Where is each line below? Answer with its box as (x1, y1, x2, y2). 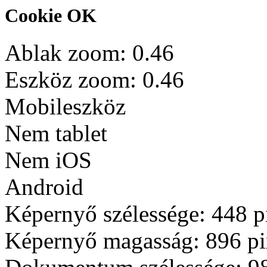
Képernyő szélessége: (5, 201, 212, 227)
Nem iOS (5, 147, 92, 173)
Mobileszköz (5, 94, 126, 120)
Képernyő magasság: (5, 228, 206, 254)
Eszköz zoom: (5, 67, 142, 93)
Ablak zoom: (5, 40, 132, 66)
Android (5, 174, 83, 200)
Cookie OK (5, 5, 97, 26)
